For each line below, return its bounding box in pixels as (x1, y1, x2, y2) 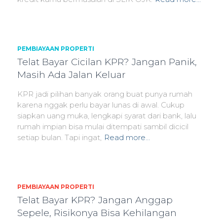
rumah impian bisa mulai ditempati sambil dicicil (17, 122, 188, 131)
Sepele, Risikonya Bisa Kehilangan (17, 207, 177, 219)
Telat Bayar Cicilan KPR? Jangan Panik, (17, 56, 197, 68)
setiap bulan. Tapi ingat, (17, 133, 102, 142)
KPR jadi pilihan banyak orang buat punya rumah (17, 89, 192, 99)
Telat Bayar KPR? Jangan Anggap (17, 194, 173, 206)
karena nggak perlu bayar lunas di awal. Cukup (17, 100, 184, 110)
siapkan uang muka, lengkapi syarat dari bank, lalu (17, 111, 196, 120)
